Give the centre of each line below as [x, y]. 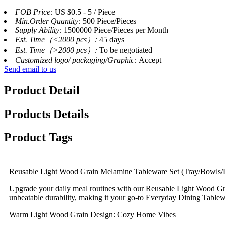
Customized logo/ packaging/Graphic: [77, 60]
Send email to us [30, 69]
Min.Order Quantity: [49, 21]
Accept [150, 60]
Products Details [46, 114]
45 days [112, 39]
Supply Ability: [39, 30]
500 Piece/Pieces [109, 21]
